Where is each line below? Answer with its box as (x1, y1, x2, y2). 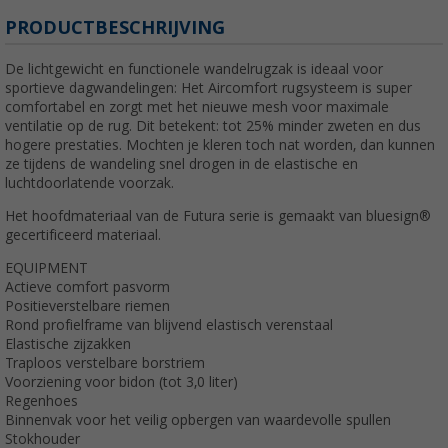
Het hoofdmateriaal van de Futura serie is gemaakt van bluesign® (5, 207, 431, 224)
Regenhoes (5, 392, 78, 409)
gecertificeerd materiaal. (5, 226, 161, 243)
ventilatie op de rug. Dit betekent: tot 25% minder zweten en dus (5, 117, 421, 134)
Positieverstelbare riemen (5, 297, 170, 314)
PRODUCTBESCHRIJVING (5, 16, 225, 38)
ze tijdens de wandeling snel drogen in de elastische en (5, 155, 358, 172)
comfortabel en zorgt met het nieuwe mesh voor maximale (5, 98, 389, 115)
